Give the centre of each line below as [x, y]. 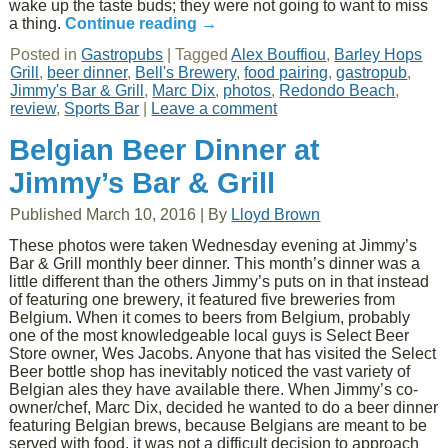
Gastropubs [122, 54]
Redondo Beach [337, 90]
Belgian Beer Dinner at [165, 150]
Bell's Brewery [186, 72]
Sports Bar [102, 108]
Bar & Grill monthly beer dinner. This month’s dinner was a [215, 263]
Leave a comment [214, 108]
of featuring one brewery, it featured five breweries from [202, 299]
